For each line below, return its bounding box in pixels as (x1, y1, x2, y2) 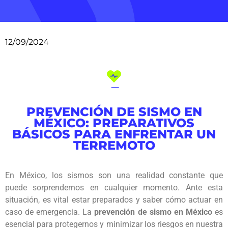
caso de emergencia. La (5, 207, 95, 217)
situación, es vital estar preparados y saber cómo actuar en (5, 194, 223, 205)
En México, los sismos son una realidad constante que (5, 170, 223, 180)
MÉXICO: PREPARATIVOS (34, 115, 194, 130)
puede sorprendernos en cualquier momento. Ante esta (5, 182, 223, 192)
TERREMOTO (73, 137, 155, 153)
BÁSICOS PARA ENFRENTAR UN (12, 126, 216, 141)
